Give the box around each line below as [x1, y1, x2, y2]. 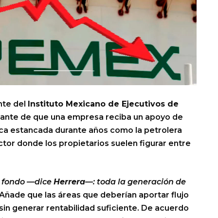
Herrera [54, 177, 85, 186]
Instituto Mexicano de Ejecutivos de [28, 99, 179, 109]
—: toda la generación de [85, 177, 186, 186]
